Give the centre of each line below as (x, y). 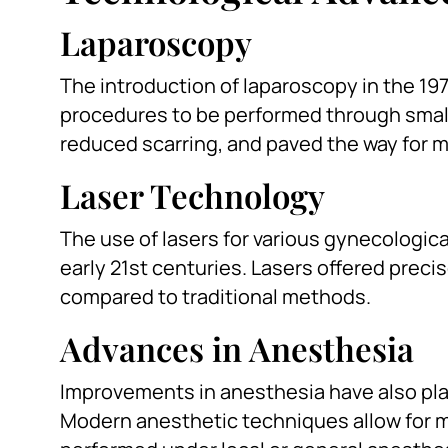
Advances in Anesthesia (237, 348)
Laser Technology (192, 195)
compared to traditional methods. (215, 297)
